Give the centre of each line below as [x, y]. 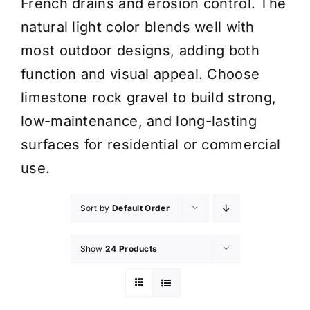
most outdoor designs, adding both [140, 50]
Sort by [96, 208]
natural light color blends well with [138, 27]
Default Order [140, 208]
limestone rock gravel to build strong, [149, 97]
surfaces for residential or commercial [151, 144]
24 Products [131, 248]
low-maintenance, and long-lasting [139, 121]
